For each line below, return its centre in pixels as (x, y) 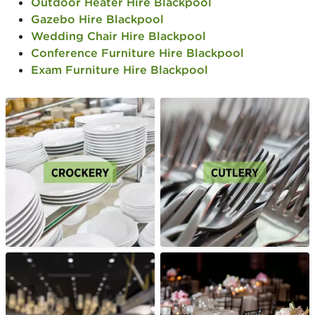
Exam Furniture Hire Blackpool (120, 70)
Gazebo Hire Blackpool (97, 19)
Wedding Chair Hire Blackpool (118, 36)
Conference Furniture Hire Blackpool (137, 53)
